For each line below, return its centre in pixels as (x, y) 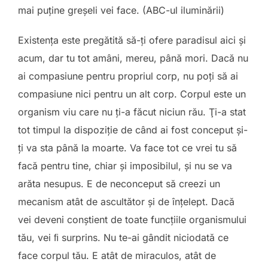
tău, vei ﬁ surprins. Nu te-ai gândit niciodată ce (123, 237)
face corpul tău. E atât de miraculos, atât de (117, 255)
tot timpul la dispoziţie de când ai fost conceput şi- (133, 130)
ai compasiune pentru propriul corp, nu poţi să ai (128, 76)
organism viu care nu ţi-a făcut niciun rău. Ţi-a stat (132, 112)
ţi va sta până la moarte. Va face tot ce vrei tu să (127, 148)
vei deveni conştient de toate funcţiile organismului (132, 220)
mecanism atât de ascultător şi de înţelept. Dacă (126, 202)
